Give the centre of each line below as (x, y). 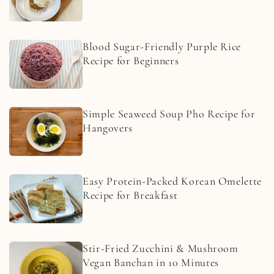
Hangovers (108, 128)
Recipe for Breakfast (130, 195)
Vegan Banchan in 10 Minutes (151, 262)
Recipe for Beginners (131, 60)
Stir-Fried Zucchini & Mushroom (161, 248)
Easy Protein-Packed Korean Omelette (172, 181)
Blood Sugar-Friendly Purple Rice (162, 46)
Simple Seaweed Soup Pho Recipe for (169, 113)
